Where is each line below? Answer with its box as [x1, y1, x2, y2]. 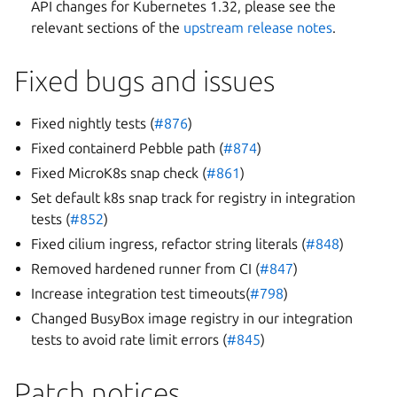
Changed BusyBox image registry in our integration [31, 310, 354, 326]
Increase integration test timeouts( [31, 285, 251, 301]
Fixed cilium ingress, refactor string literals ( [31, 236, 307, 252]
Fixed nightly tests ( [31, 115, 155, 131]
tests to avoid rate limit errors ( [31, 331, 228, 347]
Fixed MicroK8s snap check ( [31, 165, 207, 181]
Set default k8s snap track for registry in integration [31, 190, 356, 206]
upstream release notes [183, 19, 333, 35]
